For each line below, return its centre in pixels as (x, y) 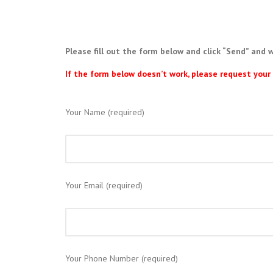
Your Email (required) (104, 185)
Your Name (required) (105, 112)
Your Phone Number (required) (122, 258)
